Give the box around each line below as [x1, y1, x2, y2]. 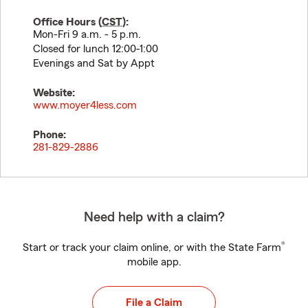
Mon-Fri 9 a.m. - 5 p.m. [33, 29, 141, 40]
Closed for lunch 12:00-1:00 [33, 43, 158, 54]
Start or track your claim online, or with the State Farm [23, 242, 281, 253]
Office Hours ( [33, 16, 102, 27]
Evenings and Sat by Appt [33, 58, 155, 69]
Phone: [33, 129, 66, 140]
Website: [33, 87, 75, 98]
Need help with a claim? [83, 210, 225, 224]
